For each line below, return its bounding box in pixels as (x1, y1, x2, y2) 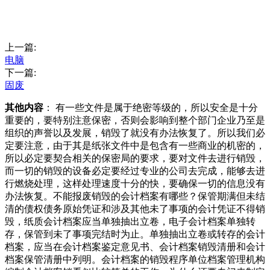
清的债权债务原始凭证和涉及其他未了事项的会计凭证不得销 (5, 204, 265, 215)
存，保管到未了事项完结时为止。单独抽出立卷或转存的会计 (5, 229, 265, 240)
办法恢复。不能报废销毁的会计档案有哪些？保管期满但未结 (5, 191, 265, 202)
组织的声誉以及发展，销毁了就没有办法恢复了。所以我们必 (5, 128, 265, 139)
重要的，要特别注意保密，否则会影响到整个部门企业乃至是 (5, 115, 265, 126)
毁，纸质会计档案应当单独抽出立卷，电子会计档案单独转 (5, 216, 256, 227)
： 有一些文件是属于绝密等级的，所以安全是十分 (43, 102, 258, 113)
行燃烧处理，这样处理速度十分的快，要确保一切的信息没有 (5, 178, 265, 189)
